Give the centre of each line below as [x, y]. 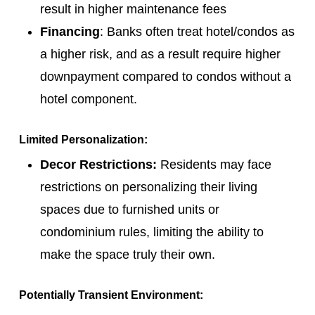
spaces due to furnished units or [129, 210]
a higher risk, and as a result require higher [160, 54]
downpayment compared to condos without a [165, 77]
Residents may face [214, 165]
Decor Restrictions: [98, 165]
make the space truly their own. [127, 255]
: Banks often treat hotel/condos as [197, 32]
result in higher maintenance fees [133, 9]
